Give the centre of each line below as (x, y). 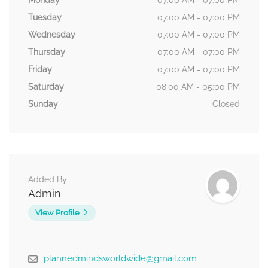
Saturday (46, 87)
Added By (48, 180)
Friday (40, 70)
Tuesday (45, 18)
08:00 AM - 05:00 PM (198, 87)
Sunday (43, 104)
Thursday (47, 52)
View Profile (57, 213)
